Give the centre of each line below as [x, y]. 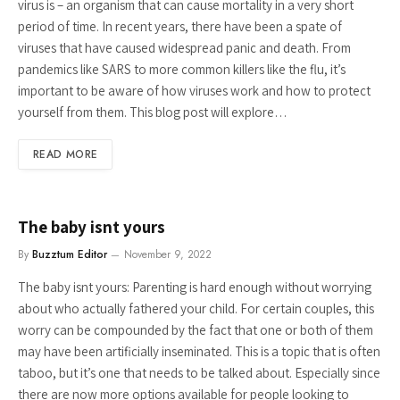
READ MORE [66, 154]
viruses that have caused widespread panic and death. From [184, 48]
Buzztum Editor [70, 254]
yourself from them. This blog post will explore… [153, 112]
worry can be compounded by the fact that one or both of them [196, 330]
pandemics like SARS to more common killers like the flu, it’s [182, 69]
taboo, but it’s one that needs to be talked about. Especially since [199, 373]
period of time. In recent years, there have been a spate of [180, 26]
